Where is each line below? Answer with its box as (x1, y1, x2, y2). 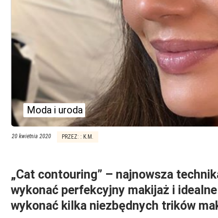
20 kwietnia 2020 (12, 133, 51, 140)
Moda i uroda (26, 104, 83, 116)
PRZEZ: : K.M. (62, 133, 93, 141)
